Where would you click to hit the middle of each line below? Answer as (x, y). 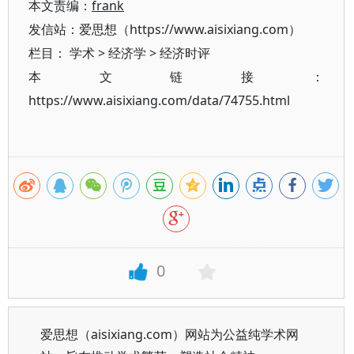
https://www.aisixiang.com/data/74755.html (159, 100)
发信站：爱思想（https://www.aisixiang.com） (165, 29)
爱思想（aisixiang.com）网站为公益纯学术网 (169, 334)
